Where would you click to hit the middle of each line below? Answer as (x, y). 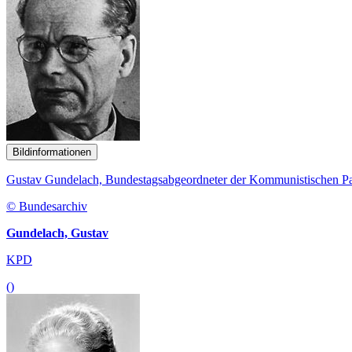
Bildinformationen (52, 152)
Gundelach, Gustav (57, 233)
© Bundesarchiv (47, 206)
